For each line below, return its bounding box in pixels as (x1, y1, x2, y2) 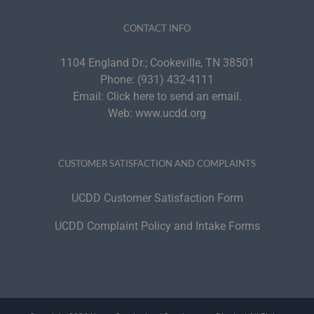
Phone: (100, 72, 137, 86)
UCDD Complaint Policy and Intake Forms (54, 219, 260, 233)
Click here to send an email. (106, 89, 242, 103)
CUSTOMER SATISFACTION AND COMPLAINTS (58, 157, 256, 169)
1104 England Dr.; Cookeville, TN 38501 (60, 55, 254, 69)
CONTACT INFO (123, 22, 191, 34)
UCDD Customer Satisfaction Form (71, 191, 243, 205)
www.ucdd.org (135, 106, 206, 120)
